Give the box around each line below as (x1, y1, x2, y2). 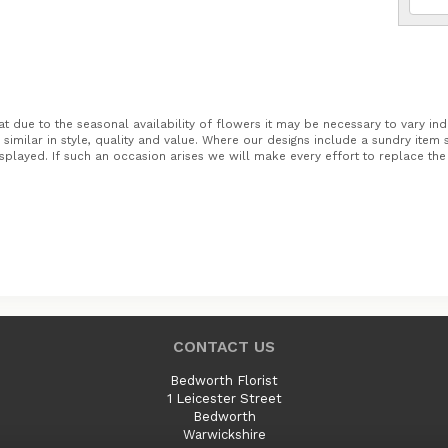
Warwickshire (182, 427, 266, 442)
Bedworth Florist (170, 373, 278, 388)
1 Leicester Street (166, 391, 282, 406)
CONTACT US (173, 337, 275, 356)
